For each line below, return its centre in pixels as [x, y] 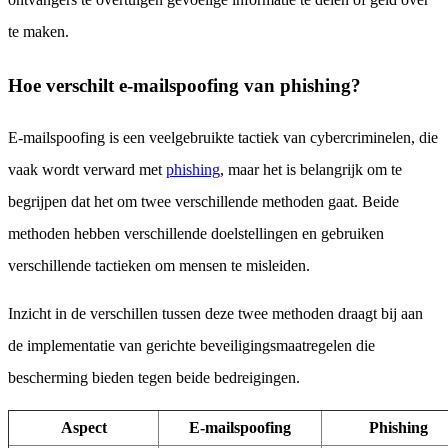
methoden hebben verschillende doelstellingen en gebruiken [196, 234]
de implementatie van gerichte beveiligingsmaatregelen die [191, 346]
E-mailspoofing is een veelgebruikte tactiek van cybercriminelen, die [223, 138]
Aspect [83, 428]
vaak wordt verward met [87, 170]
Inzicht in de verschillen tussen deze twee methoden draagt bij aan [215, 314]
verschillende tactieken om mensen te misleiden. [159, 266]
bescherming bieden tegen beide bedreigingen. [154, 378]
